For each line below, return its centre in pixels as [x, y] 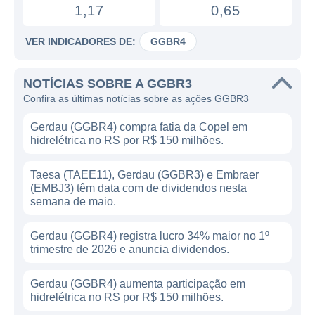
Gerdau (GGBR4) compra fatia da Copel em [139, 127]
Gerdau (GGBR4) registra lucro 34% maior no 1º [150, 236]
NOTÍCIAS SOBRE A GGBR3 [108, 84]
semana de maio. [73, 201]
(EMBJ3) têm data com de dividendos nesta [139, 188]
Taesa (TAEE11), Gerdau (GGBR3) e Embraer [144, 175]
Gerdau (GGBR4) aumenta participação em [138, 284]
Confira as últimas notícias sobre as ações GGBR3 [136, 98]
